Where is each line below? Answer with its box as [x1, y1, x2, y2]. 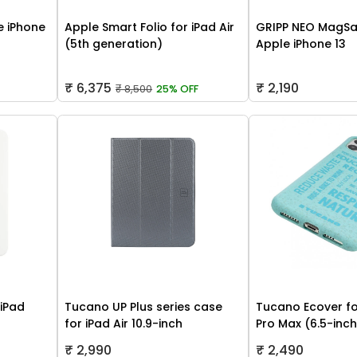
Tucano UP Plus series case [65, 299, 223, 316]
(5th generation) [65, 36, 163, 53]
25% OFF [155, 82, 198, 96]
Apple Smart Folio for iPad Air [65, 19, 235, 36]
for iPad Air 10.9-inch [65, 316, 183, 332]
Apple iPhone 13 [256, 36, 347, 53]
